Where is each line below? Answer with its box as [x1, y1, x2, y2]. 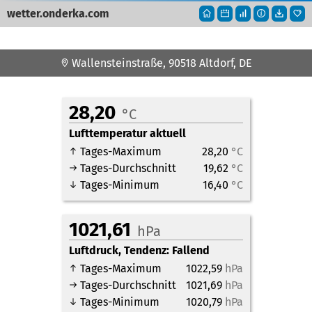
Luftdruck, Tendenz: [69, 244, 172, 257]
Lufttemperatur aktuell [69, 127, 186, 140]
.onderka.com [40, 7, 109, 20]
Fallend [172, 244, 210, 257]
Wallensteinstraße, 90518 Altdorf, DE [68, 56, 252, 70]
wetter [7, 7, 40, 20]
